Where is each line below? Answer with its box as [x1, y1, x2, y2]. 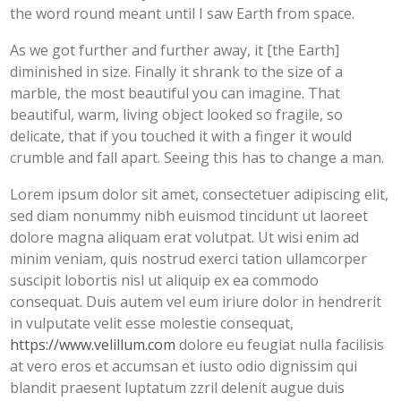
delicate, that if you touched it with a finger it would [10, 126, 353, 147]
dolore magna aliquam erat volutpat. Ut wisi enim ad [10, 227, 360, 248]
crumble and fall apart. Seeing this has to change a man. [10, 148, 385, 168]
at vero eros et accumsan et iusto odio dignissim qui [10, 356, 358, 377]
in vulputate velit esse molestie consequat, [10, 313, 294, 334]
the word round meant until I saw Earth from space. [10, 4, 355, 24]
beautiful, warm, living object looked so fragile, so [10, 105, 344, 125]
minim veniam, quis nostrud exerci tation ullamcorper [10, 249, 368, 269]
